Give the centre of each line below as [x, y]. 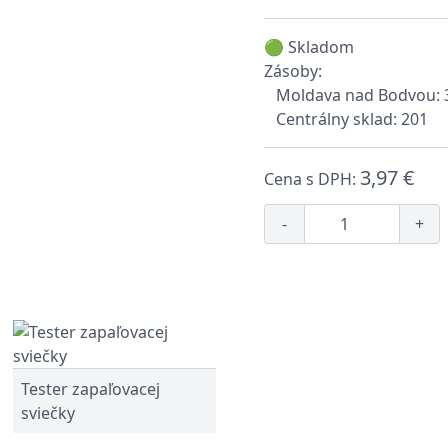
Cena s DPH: [312, 179]
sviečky [48, 413]
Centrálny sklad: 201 [352, 119]
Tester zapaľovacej [91, 389]
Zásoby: [293, 71]
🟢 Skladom [309, 47]
